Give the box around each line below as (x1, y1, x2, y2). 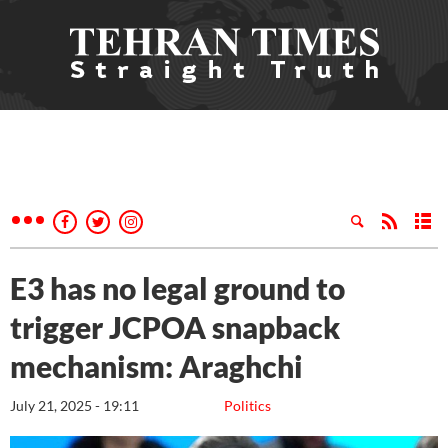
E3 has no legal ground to (10, 270, 345, 306)
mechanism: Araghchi (10, 348, 303, 384)
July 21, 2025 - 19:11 (10, 397, 139, 414)
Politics (224, 397, 271, 414)
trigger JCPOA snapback (10, 309, 340, 345)
